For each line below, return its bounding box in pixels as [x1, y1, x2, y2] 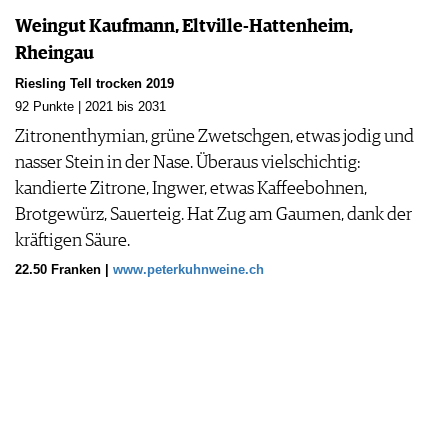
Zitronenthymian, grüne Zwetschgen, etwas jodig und [15, 128, 414, 147]
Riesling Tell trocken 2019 [15, 77, 174, 92]
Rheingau [15, 45, 94, 64]
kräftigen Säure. [15, 232, 130, 251]
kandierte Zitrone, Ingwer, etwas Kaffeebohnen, [15, 180, 367, 199]
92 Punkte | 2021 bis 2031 [15, 100, 166, 115]
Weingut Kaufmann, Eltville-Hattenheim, [15, 18, 353, 37]
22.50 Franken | [15, 263, 113, 278]
